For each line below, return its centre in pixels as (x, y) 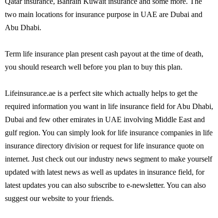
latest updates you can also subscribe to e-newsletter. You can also (105, 185)
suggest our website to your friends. (59, 198)
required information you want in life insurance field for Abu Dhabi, (109, 106)
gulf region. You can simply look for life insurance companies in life (109, 133)
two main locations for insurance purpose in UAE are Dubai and (104, 14)
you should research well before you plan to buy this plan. (94, 67)
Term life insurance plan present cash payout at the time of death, (104, 54)
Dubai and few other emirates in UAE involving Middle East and (105, 119)
